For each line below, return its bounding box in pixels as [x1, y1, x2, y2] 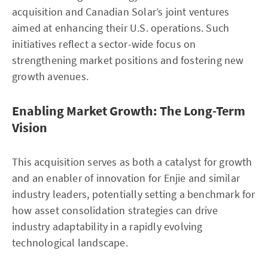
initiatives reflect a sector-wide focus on [12, 37, 196, 51]
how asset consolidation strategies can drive [12, 203, 218, 217]
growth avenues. [12, 69, 89, 83]
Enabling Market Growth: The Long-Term [12, 102, 245, 119]
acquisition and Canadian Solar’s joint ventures [12, 5, 230, 19]
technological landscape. [12, 236, 128, 249]
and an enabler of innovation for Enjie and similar [12, 171, 240, 185]
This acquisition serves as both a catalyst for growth [12, 155, 252, 169]
